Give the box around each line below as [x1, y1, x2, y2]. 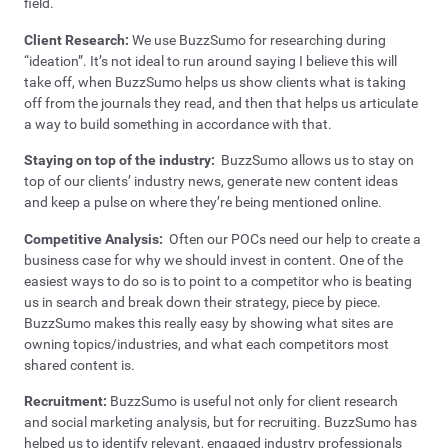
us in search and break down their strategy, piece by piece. [24, 293, 381, 310]
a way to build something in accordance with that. [24, 115, 332, 132]
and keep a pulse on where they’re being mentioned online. [24, 194, 382, 211]
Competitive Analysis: [24, 230, 163, 247]
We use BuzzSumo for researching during [129, 31, 386, 48]
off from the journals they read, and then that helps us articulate [24, 94, 418, 111]
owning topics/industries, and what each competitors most [24, 335, 389, 352]
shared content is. [24, 356, 135, 373]
